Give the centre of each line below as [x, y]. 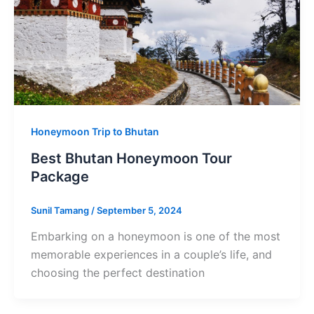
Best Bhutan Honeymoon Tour [131, 158]
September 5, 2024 [139, 210]
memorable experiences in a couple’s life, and [151, 255]
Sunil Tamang [61, 210]
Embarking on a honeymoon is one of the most [155, 237]
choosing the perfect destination [117, 273]
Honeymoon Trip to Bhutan [95, 131]
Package [60, 176]
